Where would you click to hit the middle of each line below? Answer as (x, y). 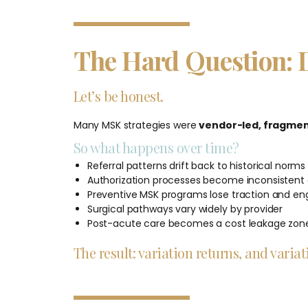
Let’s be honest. (118, 96)
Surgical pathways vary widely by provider (185, 209)
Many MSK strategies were (136, 125)
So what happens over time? (156, 147)
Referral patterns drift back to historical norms (196, 165)
